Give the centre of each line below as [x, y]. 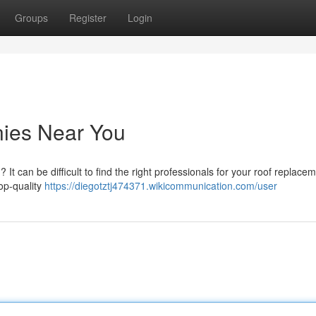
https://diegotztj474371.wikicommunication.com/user [161, 186]
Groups [31, 18]
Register [88, 18]
